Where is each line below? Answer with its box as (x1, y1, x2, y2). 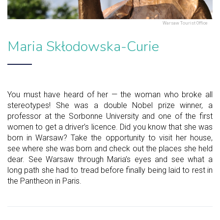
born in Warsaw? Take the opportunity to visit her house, (7, 133, 213, 142)
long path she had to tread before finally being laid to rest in (7, 165, 213, 175)
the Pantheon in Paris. (7, 176, 82, 186)
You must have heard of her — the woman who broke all (7, 89, 213, 99)
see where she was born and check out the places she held (7, 143, 213, 153)
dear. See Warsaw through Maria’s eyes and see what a (7, 154, 213, 164)
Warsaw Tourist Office (163, 20, 208, 26)
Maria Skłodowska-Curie (7, 36, 159, 56)
